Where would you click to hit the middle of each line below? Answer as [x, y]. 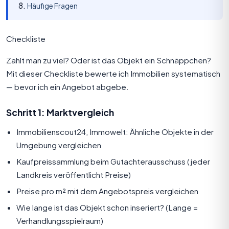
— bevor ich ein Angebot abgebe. [67, 86]
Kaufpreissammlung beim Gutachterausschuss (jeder [113, 161]
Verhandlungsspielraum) [60, 220]
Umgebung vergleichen [59, 145]
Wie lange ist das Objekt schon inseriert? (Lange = [107, 207]
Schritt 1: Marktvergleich [60, 112]
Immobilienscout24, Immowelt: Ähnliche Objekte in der [115, 131]
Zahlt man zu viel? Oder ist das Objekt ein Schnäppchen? [109, 60]
